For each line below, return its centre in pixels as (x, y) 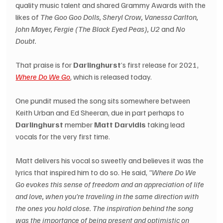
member (79, 125)
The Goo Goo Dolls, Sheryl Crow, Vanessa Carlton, (120, 17)
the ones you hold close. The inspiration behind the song (105, 208)
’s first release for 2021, (161, 65)
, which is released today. (111, 77)
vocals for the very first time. (63, 137)
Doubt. (26, 41)
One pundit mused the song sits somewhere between (104, 101)
